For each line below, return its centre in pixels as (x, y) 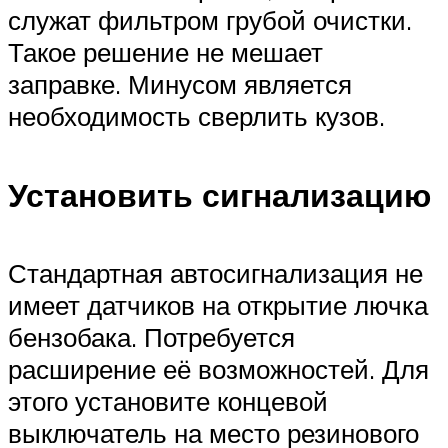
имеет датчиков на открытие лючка (218, 305)
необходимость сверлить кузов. (196, 116)
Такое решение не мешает (165, 52)
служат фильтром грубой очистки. (210, 20)
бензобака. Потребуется (151, 337)
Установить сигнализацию (219, 194)
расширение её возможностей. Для (218, 369)
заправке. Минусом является (180, 84)
